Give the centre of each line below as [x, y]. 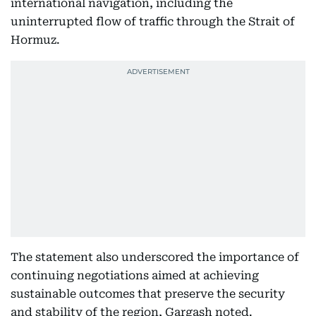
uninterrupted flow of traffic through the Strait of [153, 22]
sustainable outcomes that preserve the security [148, 294]
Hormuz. [35, 40]
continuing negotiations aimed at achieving [135, 275]
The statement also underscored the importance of [155, 257]
